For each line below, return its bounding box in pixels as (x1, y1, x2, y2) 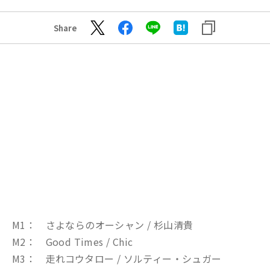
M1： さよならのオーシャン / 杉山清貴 (12, 218, 193, 232)
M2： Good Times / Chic (12, 234, 133, 249)
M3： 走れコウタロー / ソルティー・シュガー (12, 251, 222, 266)
